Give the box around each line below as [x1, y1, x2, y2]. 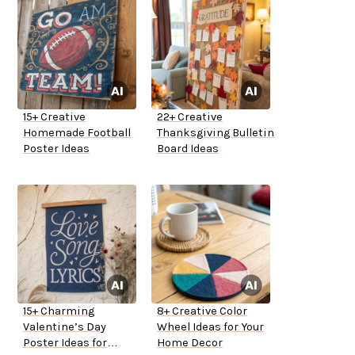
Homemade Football [23, 126, 131, 140]
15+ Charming [23, 304, 94, 319]
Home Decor [157, 336, 223, 350]
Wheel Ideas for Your [157, 320, 264, 334]
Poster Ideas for [23, 336, 107, 350]
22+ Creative [157, 110, 223, 124]
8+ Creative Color [157, 304, 247, 319]
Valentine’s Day [23, 320, 106, 334]
